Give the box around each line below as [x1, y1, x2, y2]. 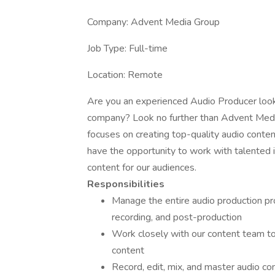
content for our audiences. [87, 161, 196, 174]
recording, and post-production [112, 211, 242, 224]
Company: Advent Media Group [87, 15, 220, 29]
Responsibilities [87, 177, 165, 191]
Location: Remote [87, 68, 163, 82]
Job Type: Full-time [87, 42, 168, 55]
